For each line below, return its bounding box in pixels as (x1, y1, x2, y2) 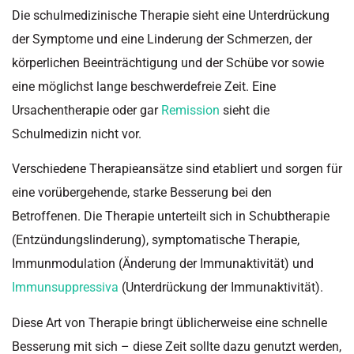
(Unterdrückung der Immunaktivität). (119, 280, 323, 296)
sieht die (220, 102, 269, 118)
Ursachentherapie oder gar (12, 102, 161, 118)
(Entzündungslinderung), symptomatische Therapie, (12, 232, 299, 248)
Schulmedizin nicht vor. (12, 126, 141, 141)
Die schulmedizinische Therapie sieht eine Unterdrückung (12, 7, 330, 23)
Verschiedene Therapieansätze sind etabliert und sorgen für (12, 161, 342, 177)
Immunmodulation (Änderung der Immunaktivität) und (12, 256, 314, 272)
